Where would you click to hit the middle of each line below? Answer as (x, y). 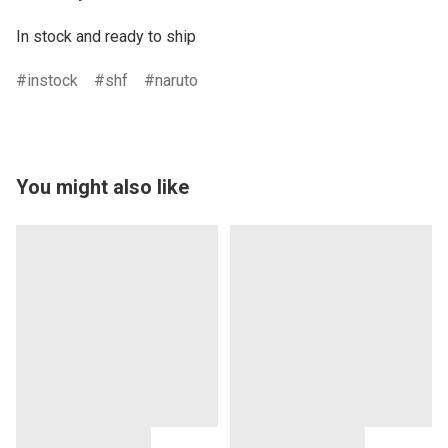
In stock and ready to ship (106, 37)
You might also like (102, 187)
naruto (176, 81)
